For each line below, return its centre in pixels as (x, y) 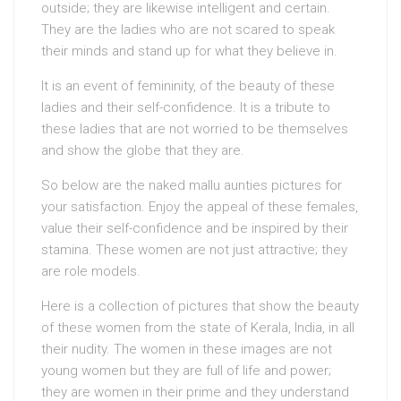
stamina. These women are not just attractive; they (194, 250)
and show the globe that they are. (143, 150)
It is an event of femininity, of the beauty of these (188, 86)
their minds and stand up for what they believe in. (189, 51)
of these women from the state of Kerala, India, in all (198, 328)
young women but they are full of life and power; (186, 371)
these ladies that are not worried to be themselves (195, 129)
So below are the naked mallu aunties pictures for (192, 185)
